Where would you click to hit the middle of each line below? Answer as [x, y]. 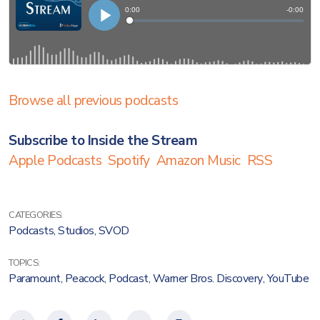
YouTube [287, 279]
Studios [76, 231]
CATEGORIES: [36, 215]
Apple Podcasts [55, 161]
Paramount [35, 279]
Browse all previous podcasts [93, 101]
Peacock [84, 279]
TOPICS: [24, 263]
